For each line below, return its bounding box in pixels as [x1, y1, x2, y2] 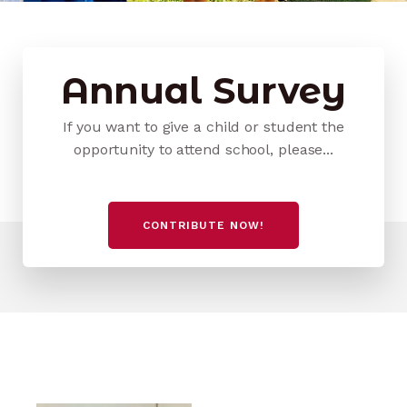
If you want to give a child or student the [63, 118, 344, 135]
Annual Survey [60, 68, 347, 113]
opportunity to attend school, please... [73, 141, 334, 158]
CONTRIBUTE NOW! [143, 219, 264, 232]
